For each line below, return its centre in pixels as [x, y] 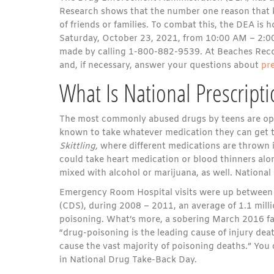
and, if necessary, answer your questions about [160, 66]
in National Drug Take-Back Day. [128, 260]
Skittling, [80, 146]
